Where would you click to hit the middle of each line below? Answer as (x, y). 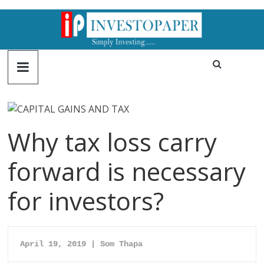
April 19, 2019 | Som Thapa (82, 244)
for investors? (86, 201)
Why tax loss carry (113, 142)
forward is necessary (127, 171)
